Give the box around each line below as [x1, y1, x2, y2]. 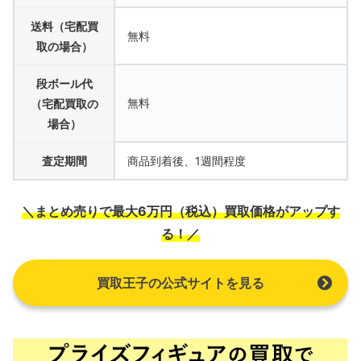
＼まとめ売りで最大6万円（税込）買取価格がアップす [21, 203, 340, 220]
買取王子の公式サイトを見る [97, 275, 264, 292]
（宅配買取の [30, 97, 98, 111]
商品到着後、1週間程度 [127, 154, 246, 168]
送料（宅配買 [30, 19, 98, 34]
